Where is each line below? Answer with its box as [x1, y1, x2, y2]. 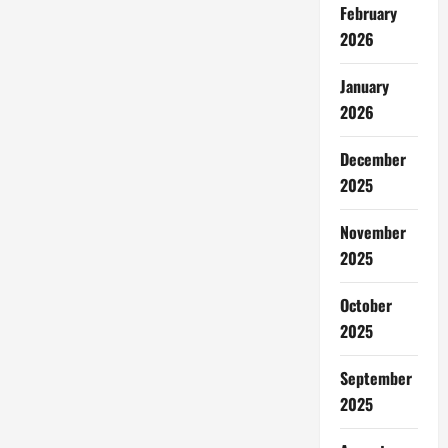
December [339, 147, 406, 171]
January [339, 74, 389, 98]
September [339, 366, 412, 390]
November [339, 220, 406, 244]
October [339, 293, 392, 317]
